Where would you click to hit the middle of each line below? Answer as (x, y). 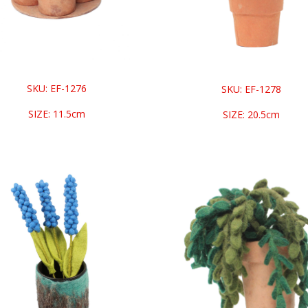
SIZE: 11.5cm (56, 114)
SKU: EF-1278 (252, 89)
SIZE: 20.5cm (252, 115)
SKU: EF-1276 (56, 89)
